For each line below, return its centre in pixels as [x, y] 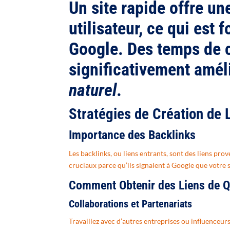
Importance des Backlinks [132, 135]
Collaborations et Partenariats [131, 204]
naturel [93, 90]
